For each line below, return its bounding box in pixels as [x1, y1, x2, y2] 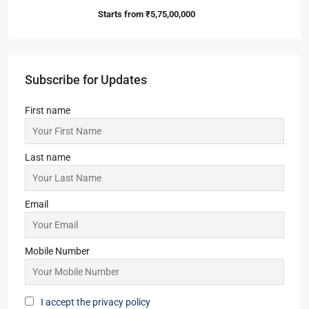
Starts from [98, 8, 143, 19]
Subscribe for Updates [25, 72, 147, 87]
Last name [25, 151, 70, 163]
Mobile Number [25, 245, 90, 257]
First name [25, 104, 70, 116]
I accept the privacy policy [41, 296, 150, 308]
